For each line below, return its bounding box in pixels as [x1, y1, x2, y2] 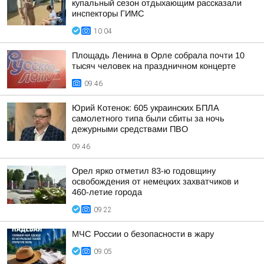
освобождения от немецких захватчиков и [72, 177, 239, 186]
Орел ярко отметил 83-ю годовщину [72, 166, 216, 176]
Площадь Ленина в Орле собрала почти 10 [72, 51, 245, 60]
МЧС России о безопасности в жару [72, 229, 214, 239]
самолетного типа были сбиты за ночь [72, 114, 225, 123]
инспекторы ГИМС [72, 9, 144, 18]
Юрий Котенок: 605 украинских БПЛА [72, 103, 219, 113]
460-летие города [72, 187, 142, 197]
